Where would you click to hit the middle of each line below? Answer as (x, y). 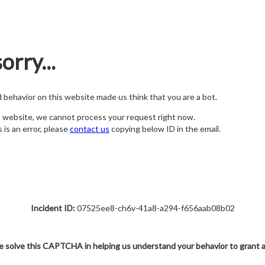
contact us (90, 129)
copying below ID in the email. (165, 129)
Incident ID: (53, 208)
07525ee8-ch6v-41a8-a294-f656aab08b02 (155, 208)
